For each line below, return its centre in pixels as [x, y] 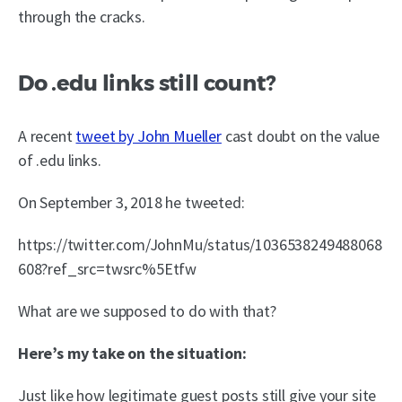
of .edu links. [60, 161]
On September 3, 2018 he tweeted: [131, 203]
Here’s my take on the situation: [132, 354]
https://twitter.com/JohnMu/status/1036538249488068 [200, 245]
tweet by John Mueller [149, 136]
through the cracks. [82, 17]
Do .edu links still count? [147, 83]
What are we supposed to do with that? [147, 311]
